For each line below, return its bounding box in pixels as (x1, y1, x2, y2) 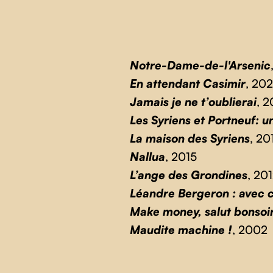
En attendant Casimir (129, 76, 246, 91)
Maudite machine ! (129, 222, 232, 238)
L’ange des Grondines (129, 168, 247, 183)
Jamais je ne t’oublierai (129, 94, 257, 110)
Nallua (129, 149, 165, 165)
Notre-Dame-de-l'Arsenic (129, 58, 271, 73)
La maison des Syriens (129, 131, 250, 146)
